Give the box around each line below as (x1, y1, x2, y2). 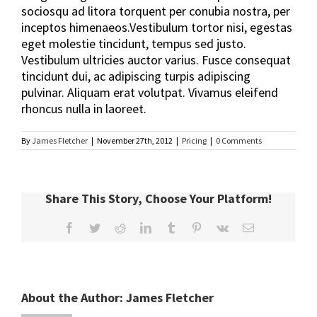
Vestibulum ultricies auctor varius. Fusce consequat (21, 52, 291, 68)
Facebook (74, 221, 118, 233)
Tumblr (175, 221, 209, 233)
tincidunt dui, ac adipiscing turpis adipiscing (21, 68, 250, 84)
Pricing (182, 135, 207, 146)
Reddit (125, 221, 155, 233)
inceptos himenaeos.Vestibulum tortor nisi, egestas (21, 19, 292, 35)
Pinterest (201, 221, 240, 233)
